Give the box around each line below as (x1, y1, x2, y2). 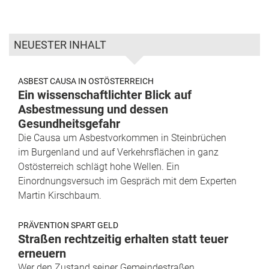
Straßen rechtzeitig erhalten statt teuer (18, 232, 228, 247)
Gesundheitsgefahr (18, 116, 120, 131)
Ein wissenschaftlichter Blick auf (18, 88, 192, 103)
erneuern (18, 246, 66, 261)
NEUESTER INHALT (14, 38, 106, 52)
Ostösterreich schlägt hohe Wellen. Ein (18, 161, 180, 173)
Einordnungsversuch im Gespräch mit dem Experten (18, 175, 237, 187)
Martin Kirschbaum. (18, 190, 101, 202)
